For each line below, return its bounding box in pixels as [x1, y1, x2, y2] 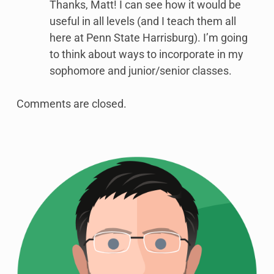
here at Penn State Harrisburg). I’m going [50, 31, 248, 45]
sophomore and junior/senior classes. [50, 64, 232, 78]
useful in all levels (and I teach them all [50, 15, 236, 28]
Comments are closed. [17, 97, 127, 111]
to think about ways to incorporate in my [50, 48, 243, 61]
